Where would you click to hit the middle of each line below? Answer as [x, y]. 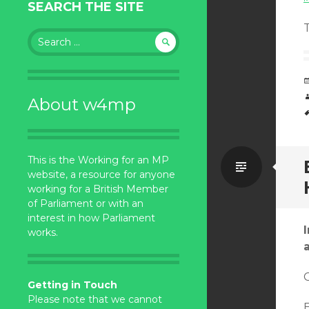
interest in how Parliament [91, 218]
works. [43, 232]
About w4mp [82, 104]
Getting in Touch [72, 285]
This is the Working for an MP [98, 160]
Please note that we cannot [95, 299]
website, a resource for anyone [101, 175]
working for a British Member [98, 189]
